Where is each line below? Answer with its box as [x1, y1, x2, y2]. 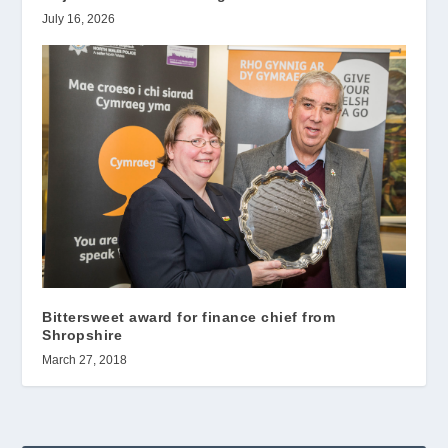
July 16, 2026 [42, 12, 116, 27]
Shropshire [42, 326, 123, 343]
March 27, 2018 [42, 352, 128, 367]
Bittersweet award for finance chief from [42, 308, 336, 325]
